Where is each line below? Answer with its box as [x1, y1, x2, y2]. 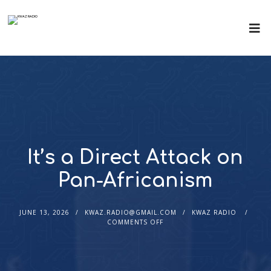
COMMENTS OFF [107, 218, 164, 226]
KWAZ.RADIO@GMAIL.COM [84, 208, 177, 217]
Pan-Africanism [57, 170, 213, 191]
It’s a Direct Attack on [27, 147, 244, 168]
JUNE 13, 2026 [19, 208, 70, 217]
